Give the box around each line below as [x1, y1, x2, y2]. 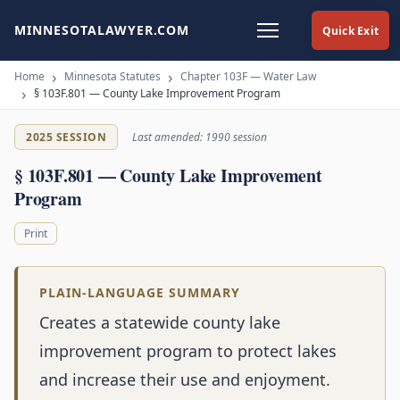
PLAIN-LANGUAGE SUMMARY [39, 284, 240, 302]
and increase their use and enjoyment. [39, 369, 330, 391]
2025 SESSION [26, 129, 106, 145]
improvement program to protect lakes [39, 340, 337, 362]
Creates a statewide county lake [39, 312, 280, 334]
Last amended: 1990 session [132, 129, 267, 145]
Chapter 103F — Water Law [180, 69, 316, 84]
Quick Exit [321, 22, 379, 38]
